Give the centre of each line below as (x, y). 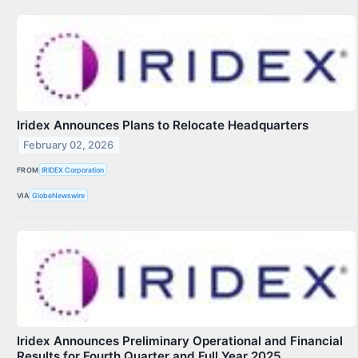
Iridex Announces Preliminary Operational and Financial (180, 341)
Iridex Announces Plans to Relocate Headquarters (163, 125)
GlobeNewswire (59, 195)
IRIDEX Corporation (73, 169)
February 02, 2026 (69, 145)
